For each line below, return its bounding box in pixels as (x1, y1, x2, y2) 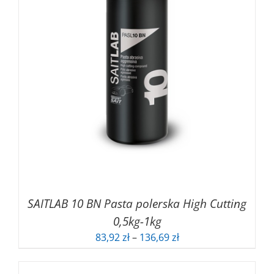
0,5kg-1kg (113, 212, 161, 229)
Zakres (178, 229, 209, 243)
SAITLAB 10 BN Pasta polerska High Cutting (28, 194, 246, 212)
